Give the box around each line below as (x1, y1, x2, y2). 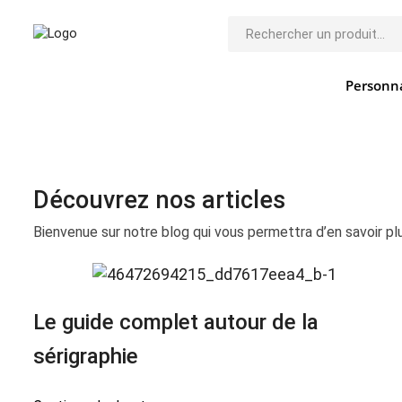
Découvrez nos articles (33, 186, 285, 214)
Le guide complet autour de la (33, 309, 319, 335)
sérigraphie (33, 343, 138, 369)
